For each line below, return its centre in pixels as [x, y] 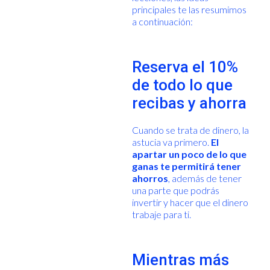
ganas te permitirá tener [186, 166]
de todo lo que [182, 85]
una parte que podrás [175, 190]
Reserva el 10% [185, 67]
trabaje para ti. [161, 214]
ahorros [150, 178]
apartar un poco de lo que [189, 154]
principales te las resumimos [189, 9]
